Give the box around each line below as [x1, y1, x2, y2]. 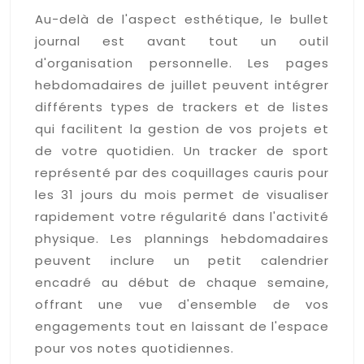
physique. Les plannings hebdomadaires [35, 229, 329, 247]
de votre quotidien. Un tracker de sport [35, 141, 329, 159]
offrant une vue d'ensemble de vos [35, 295, 329, 313]
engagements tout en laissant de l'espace [35, 317, 329, 335]
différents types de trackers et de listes [35, 97, 329, 115]
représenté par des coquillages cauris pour [35, 163, 329, 181]
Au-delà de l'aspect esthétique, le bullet [35, 10, 329, 28]
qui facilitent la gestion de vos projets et [35, 119, 329, 137]
